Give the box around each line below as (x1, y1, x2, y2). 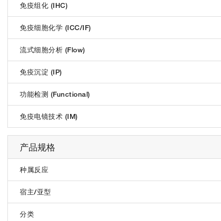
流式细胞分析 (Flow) (20, 45, 85, 54)
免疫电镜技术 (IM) (20, 111, 78, 121)
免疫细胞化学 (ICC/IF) (20, 23, 91, 32)
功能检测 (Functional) (20, 89, 90, 99)
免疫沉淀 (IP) (20, 67, 62, 76)
